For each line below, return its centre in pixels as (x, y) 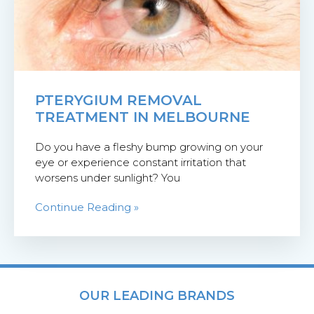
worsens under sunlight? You (108, 178)
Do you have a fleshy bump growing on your (149, 147)
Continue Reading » (87, 207)
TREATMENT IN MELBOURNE (143, 117)
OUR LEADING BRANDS (157, 296)
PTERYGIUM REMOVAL (118, 101)
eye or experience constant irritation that (141, 163)
